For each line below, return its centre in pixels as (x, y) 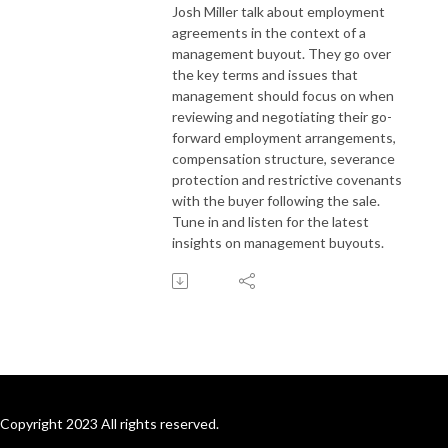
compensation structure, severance (283, 158)
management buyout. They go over (281, 53)
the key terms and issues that (265, 74)
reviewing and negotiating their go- (282, 116)
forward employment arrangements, (284, 137)
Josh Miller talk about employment (278, 11)
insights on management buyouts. (278, 242)
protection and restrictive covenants (287, 179)
